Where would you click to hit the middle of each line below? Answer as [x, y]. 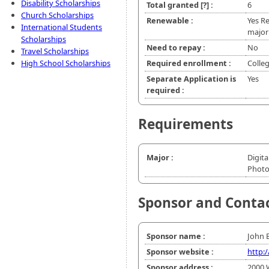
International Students [62, 27]
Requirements [186, 124]
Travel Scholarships [55, 51]
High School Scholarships [66, 63]
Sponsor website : [180, 252]
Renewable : [170, 21]
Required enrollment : [189, 63]
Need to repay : [176, 48]
